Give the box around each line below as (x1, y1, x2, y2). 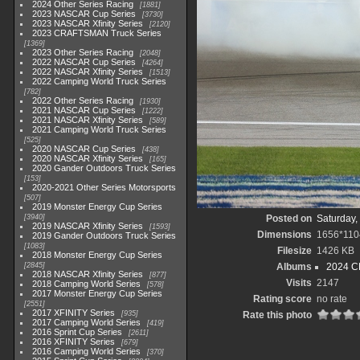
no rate (316, 293, 347, 305)
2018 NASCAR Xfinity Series (32, 269, 144, 279)
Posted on (265, 213, 312, 224)
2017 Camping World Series (32, 317, 141, 327)
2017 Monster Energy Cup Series (32, 288, 163, 298)
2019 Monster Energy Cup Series (32, 202, 163, 211)
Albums (276, 261, 312, 272)
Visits (285, 277, 312, 288)
